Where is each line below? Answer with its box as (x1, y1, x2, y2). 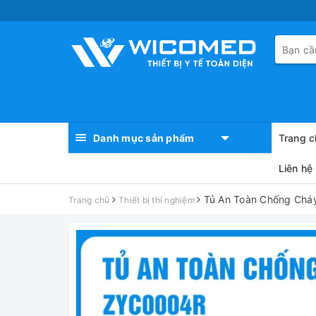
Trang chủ (68, 195, 110, 205)
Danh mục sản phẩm (93, 132, 195, 144)
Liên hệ (278, 162, 313, 174)
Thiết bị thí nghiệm (119, 195, 195, 205)
